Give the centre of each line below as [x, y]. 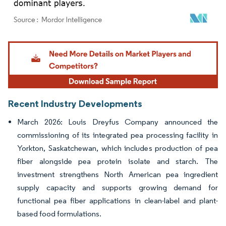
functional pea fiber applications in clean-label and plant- [118, 201]
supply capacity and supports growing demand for [118, 188]
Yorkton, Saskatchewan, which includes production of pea [118, 148]
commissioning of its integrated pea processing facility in [118, 135]
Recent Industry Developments [75, 104]
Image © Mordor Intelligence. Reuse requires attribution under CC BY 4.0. [107, 42]
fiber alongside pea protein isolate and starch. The [118, 161]
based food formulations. [59, 214]
